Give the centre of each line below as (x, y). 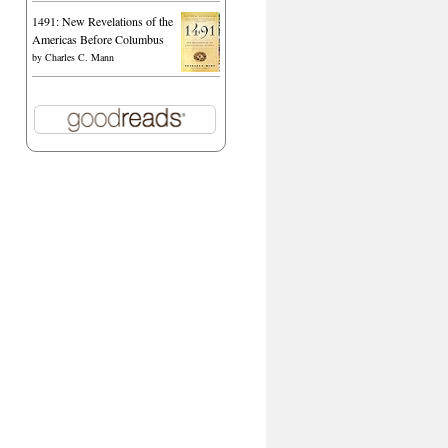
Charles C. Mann (79, 57)
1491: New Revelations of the (102, 21)
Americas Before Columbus (98, 39)
